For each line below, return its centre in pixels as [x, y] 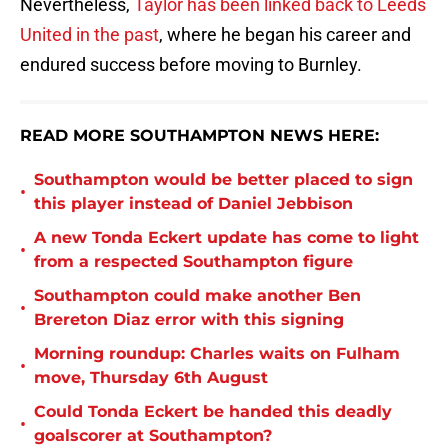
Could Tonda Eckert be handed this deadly [213, 412]
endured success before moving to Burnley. [191, 65]
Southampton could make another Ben [197, 296]
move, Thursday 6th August [151, 378]
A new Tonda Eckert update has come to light [226, 238]
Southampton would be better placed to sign [223, 180]
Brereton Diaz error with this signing [189, 320]
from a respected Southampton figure [193, 262]
